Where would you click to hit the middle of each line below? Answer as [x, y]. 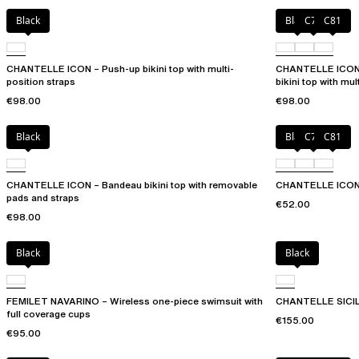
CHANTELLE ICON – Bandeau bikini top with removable [132, 185]
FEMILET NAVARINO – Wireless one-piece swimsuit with [135, 301]
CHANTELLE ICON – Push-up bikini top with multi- [120, 69]
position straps [41, 82]
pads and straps [43, 198]
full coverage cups [48, 314]
